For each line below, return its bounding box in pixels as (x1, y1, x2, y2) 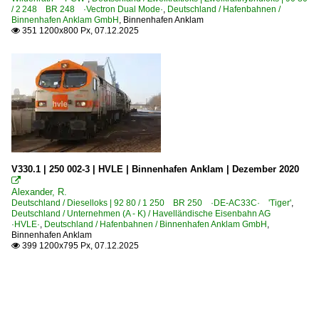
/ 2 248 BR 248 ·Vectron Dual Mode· (11, 4, 163, 14)
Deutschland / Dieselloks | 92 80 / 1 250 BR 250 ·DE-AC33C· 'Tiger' (11, 197, 291, 208)
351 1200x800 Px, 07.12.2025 (20, 25, 139, 36)
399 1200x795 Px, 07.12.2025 (20, 240, 139, 251)
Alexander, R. (11, 186, 67, 197)
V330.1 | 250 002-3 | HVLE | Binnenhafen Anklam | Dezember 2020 (11, 163, 299, 174)
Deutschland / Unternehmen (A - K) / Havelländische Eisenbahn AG (11, 208, 279, 219)
